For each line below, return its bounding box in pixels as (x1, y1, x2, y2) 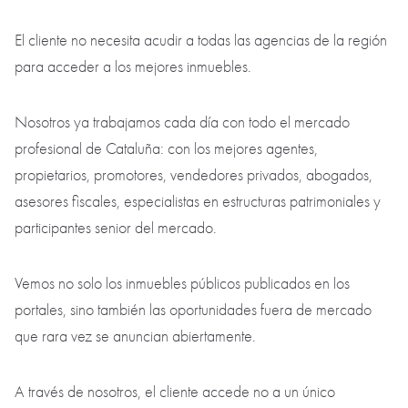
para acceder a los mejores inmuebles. (15, 57, 255, 77)
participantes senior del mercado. (15, 219, 220, 239)
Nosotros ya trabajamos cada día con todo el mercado (15, 113, 350, 133)
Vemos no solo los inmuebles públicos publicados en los (15, 274, 350, 294)
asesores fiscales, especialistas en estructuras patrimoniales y (15, 192, 381, 212)
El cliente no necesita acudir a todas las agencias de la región (15, 31, 387, 51)
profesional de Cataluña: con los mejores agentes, (15, 139, 318, 159)
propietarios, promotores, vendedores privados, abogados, (15, 166, 372, 186)
